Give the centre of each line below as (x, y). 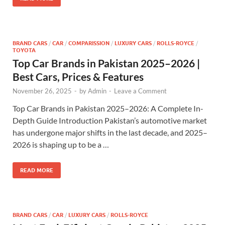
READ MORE (37, 170)
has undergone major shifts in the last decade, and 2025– (110, 132)
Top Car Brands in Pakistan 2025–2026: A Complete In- (108, 108)
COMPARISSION (89, 43)
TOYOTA (24, 50)
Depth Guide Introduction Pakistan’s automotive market (110, 120)
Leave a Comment (140, 91)
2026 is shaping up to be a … (61, 144)
